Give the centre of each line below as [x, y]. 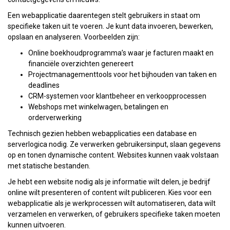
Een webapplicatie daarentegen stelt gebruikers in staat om [104, 15]
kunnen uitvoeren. [37, 225]
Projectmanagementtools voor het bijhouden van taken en [122, 74]
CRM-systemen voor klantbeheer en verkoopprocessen [117, 96]
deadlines [44, 85]
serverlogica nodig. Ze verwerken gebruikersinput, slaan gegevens [114, 144]
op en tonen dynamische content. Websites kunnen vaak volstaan [113, 155]
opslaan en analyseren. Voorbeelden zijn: [74, 37]
